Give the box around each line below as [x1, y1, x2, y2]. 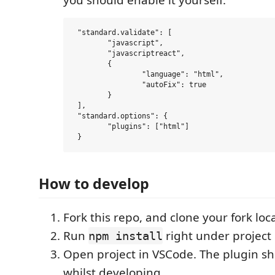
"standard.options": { [73, 112, 168, 121]
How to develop [39, 173, 149, 193]
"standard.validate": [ [73, 28, 172, 37]
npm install [88, 228, 163, 242]
